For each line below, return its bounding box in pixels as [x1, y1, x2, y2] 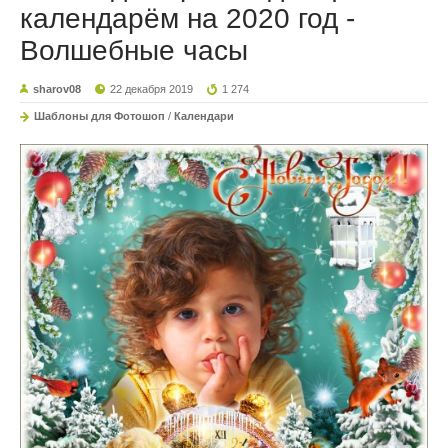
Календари [174, 110, 234, 123]
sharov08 [33, 83, 81, 96]
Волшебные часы [20, 35, 248, 67]
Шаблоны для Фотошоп [34, 110, 165, 123]
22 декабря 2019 [110, 83, 194, 96]
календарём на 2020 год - [20, 3, 355, 35]
